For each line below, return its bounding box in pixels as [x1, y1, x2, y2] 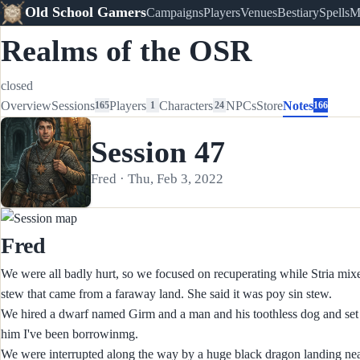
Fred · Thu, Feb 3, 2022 [91, 170, 223, 186]
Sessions [51, 98, 95, 112]
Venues [239, 5, 277, 19]
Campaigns [145, 5, 203, 19]
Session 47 [91, 134, 225, 169]
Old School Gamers [24, 4, 146, 21]
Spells [318, 5, 350, 19]
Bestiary [276, 5, 319, 19]
